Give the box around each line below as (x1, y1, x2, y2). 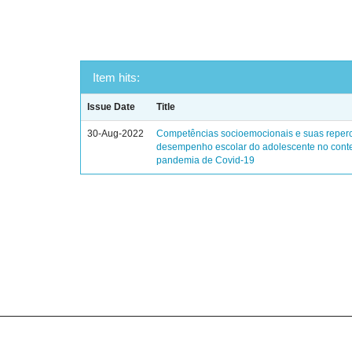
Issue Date (87, 101, 136, 113)
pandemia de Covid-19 (156, 155, 255, 167)
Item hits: (93, 71, 140, 85)
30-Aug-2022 (87, 128, 145, 140)
